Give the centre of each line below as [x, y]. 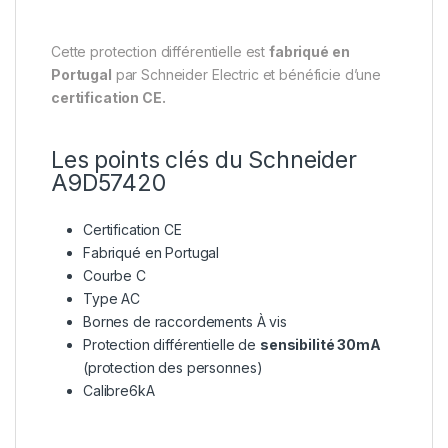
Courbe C [114, 275]
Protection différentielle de [171, 344]
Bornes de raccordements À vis [185, 321]
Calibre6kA [119, 390]
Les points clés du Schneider [204, 159]
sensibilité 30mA [320, 344]
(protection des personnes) [173, 367]
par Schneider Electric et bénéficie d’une [246, 74]
